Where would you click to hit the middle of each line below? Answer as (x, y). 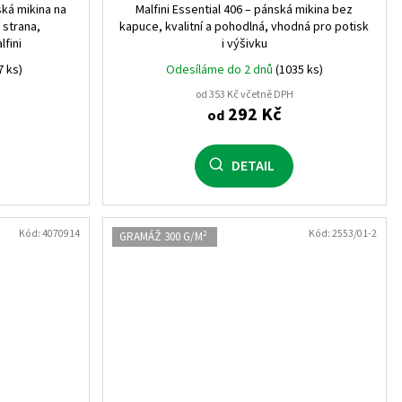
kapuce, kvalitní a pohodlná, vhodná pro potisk (245, 26)
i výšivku (244, 44)
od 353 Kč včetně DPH (244, 94)
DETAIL (253, 166)
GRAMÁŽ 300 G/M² (163, 236)
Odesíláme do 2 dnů (220, 70)
